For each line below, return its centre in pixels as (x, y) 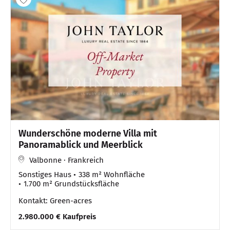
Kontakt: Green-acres (55, 200)
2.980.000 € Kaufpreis (57, 216)
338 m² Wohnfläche (112, 174)
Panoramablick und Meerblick (81, 145)
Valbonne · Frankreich (66, 160)
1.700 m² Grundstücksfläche (71, 184)
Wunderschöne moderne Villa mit (88, 133)
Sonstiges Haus (45, 174)
